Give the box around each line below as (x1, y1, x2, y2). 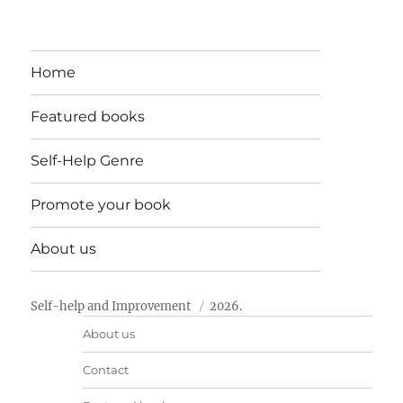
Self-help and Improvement (31, 298, 192, 314)
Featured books (31, 108, 146, 126)
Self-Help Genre (31, 152, 145, 170)
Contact (82, 362, 129, 377)
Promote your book (31, 196, 172, 214)
